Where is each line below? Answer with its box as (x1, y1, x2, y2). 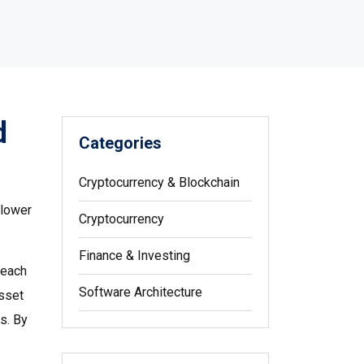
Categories (79, 133, 162, 153)
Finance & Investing (79, 248, 190, 263)
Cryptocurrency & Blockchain (79, 175, 240, 190)
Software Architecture (79, 284, 202, 300)
